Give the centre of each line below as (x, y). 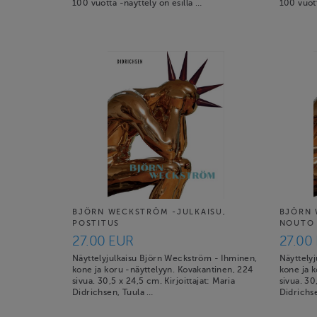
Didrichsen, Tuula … (113, 292)
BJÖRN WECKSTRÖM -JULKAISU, (149, 212)
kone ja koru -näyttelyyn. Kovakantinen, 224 (163, 270)
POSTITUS (96, 223)
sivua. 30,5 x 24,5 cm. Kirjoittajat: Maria (154, 281)
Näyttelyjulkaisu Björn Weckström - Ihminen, (165, 258)
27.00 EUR (103, 241)
